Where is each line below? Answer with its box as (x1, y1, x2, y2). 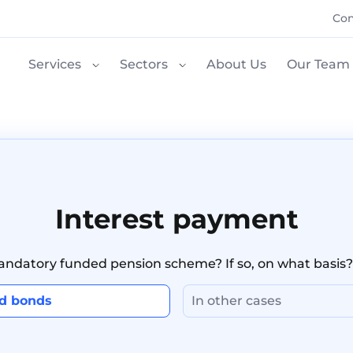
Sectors (120, 57, 168, 72)
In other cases (191, 293, 281, 309)
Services (28, 57, 81, 72)
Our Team (287, 57, 350, 72)
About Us (206, 57, 266, 72)
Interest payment (54, 203, 299, 236)
